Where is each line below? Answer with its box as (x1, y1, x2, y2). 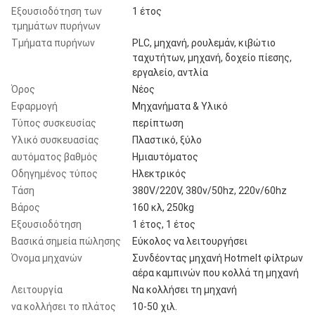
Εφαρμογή (11, 100, 58, 112)
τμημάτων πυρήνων (11, 20, 101, 32)
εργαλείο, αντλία (132, 66, 208, 78)
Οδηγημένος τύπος (11, 167, 98, 179)
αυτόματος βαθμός (11, 150, 98, 162)
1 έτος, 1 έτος (132, 218, 195, 230)
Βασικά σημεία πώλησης (11, 235, 121, 247)
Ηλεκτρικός (132, 167, 186, 179)
